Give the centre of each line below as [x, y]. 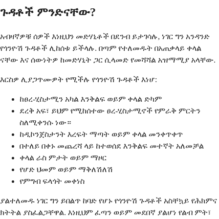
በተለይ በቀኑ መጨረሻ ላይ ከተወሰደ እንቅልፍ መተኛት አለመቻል [112, 146]
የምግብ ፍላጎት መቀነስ [52, 181]
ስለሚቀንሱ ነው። [45, 123]
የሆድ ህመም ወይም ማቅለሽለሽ [66, 170]
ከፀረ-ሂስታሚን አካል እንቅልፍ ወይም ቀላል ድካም [91, 99]
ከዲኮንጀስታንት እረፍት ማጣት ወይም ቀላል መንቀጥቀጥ [101, 134]
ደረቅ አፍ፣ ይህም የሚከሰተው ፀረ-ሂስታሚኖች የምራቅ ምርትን [110, 111]
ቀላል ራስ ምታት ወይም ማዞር [63, 158]
